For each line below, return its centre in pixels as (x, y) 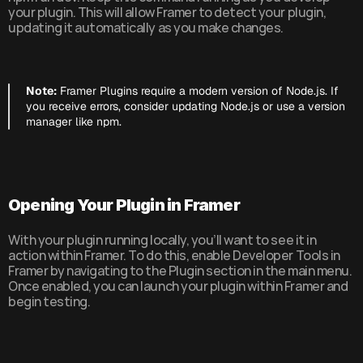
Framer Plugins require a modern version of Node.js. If (198, 91)
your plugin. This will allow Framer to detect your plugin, (167, 12)
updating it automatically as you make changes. (146, 28)
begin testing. (49, 301)
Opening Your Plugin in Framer (124, 205)
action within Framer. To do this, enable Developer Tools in (174, 255)
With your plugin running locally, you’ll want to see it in (162, 240)
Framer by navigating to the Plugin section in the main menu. (180, 271)
